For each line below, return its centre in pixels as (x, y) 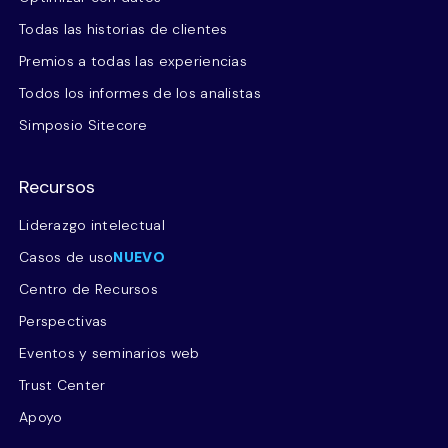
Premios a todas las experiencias (133, 61)
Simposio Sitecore (83, 125)
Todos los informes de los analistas (140, 93)
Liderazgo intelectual (92, 225)
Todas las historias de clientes (123, 29)
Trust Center (62, 385)
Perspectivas (63, 321)
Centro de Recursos (89, 289)
